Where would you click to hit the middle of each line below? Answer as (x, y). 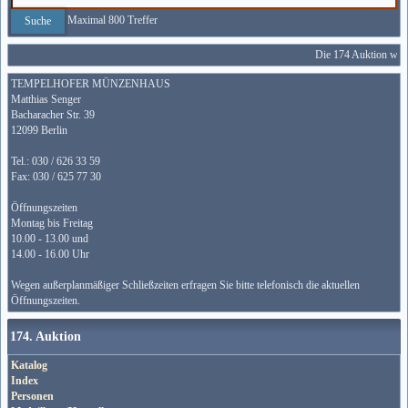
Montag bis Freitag (52, 223)
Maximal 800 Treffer (111, 20)
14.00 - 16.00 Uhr (50, 254)
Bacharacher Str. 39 (53, 115)
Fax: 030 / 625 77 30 (56, 177)
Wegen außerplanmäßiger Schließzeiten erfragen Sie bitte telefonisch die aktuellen (185, 285)
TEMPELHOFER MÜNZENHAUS (91, 84)
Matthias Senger (46, 99)
